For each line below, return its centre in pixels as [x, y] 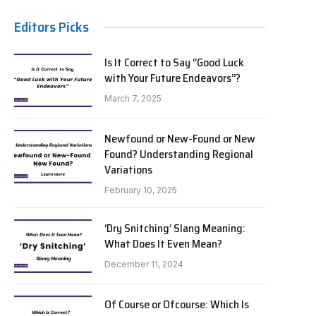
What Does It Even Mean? [163, 244]
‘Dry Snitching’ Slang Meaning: [175, 228]
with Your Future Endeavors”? [172, 78]
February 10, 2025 [141, 190]
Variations [128, 170]
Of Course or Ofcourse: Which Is [177, 304]
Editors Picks [51, 27]
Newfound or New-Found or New [180, 139]
